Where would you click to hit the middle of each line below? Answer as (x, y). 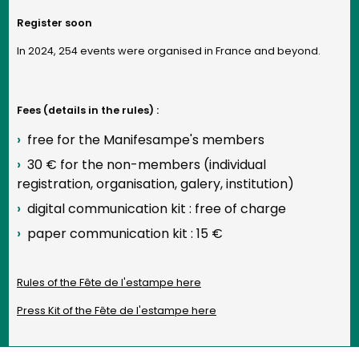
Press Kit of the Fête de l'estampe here (117, 310)
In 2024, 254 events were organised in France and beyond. (169, 50)
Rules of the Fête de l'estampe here (109, 282)
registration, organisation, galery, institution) (155, 184)
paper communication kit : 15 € (125, 233)
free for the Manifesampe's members (146, 139)
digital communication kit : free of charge (157, 208)
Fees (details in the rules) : (88, 110)
